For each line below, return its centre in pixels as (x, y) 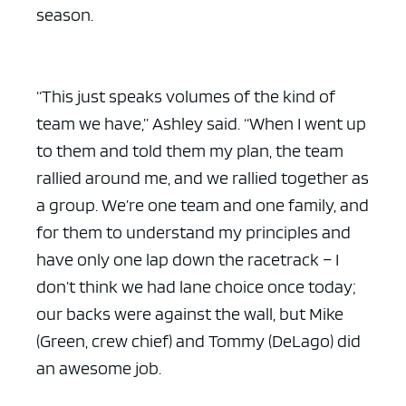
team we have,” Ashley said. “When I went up (201, 123)
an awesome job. (99, 367)
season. (65, 14)
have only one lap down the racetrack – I (188, 259)
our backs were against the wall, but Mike (190, 313)
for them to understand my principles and (193, 232)
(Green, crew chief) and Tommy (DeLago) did (198, 340)
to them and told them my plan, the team (190, 150)
